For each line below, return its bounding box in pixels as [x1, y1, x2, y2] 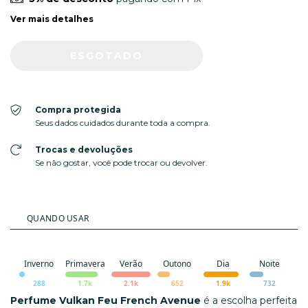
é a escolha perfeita [201, 294, 297, 307]
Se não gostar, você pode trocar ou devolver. [34, 157, 208, 168]
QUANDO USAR [27, 212, 89, 224]
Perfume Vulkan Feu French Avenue [10, 294, 201, 307]
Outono [163, 257, 191, 269]
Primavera [65, 257, 105, 269]
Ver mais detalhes [10, 13, 93, 24]
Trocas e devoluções [34, 144, 133, 155]
